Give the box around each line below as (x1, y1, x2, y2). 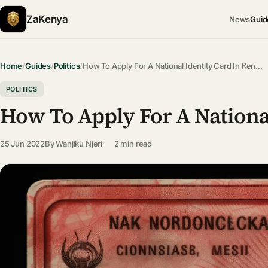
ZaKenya (26, 13, 68, 25)
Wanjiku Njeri (56, 138, 102, 148)
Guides (25, 61, 51, 71)
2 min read (114, 138, 152, 148)
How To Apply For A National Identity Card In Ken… (83, 61, 263, 71)
